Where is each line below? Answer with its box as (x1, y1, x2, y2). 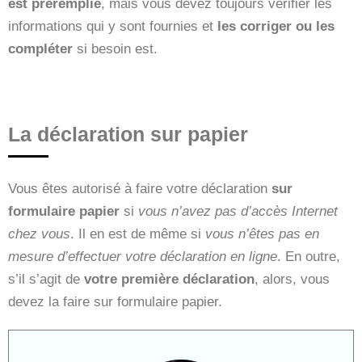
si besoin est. (73, 40, 158, 57)
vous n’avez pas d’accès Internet (138, 203, 338, 219)
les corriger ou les (217, 18, 335, 34)
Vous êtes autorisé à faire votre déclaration (8, 180, 271, 196)
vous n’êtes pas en (205, 225, 319, 242)
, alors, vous (255, 271, 330, 287)
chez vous (8, 225, 70, 242)
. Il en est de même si (70, 225, 205, 242)
